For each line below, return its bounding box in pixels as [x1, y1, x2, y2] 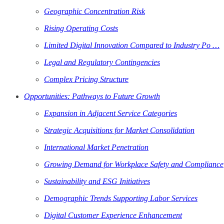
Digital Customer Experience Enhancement [44, 211, 182, 220]
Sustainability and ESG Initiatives [44, 177, 150, 186]
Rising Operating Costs [44, 24, 118, 33]
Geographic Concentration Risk [44, 7, 145, 16]
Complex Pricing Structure [44, 75, 128, 84]
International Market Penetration [44, 143, 148, 152]
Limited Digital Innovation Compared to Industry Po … [44, 41, 219, 50]
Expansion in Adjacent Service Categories [44, 109, 177, 118]
